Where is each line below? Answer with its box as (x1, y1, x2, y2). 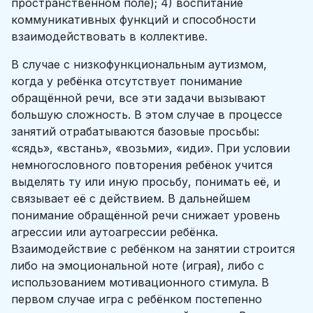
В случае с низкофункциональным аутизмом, (11, 57, 267, 71)
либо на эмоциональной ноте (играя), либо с (11, 259, 264, 272)
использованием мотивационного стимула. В (11, 275, 269, 289)
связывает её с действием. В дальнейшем (11, 191, 250, 205)
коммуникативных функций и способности (11, 13, 256, 27)
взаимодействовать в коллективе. (11, 29, 208, 43)
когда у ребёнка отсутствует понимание (11, 74, 242, 88)
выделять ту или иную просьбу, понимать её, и (11, 175, 280, 189)
